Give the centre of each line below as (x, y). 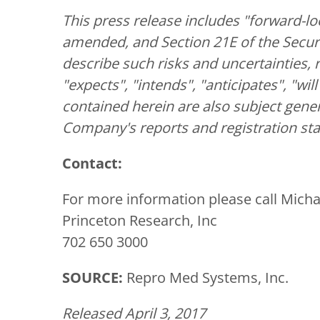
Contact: (92, 163)
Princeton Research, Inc (140, 220)
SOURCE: (92, 277)
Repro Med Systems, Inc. (207, 277)
